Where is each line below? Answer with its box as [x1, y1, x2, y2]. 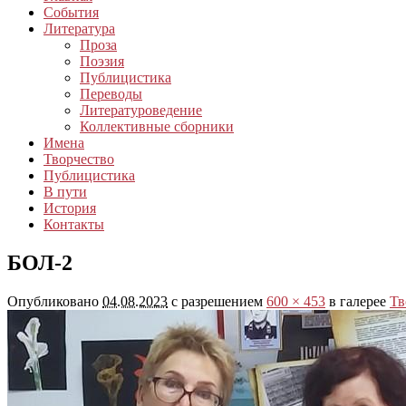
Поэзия [80, 53, 124, 70]
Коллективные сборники [80, 119, 234, 135]
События [43, 5, 99, 21]
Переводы [80, 86, 142, 102]
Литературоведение [80, 102, 202, 119]
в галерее [325, 294, 390, 310]
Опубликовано [7, 294, 102, 310]
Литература [43, 21, 115, 37]
